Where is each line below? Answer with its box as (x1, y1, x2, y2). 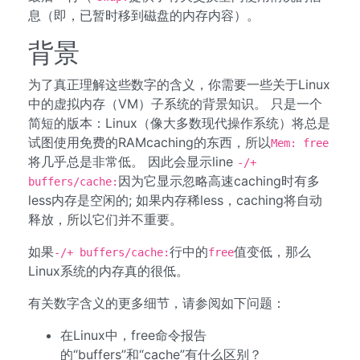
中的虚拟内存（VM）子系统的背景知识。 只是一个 (28, 96, 322, 112)
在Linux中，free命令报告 (60, 327, 207, 343)
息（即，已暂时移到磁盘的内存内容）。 (28, 7, 260, 23)
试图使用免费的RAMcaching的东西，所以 (28, 134, 271, 150)
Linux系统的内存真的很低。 (28, 263, 189, 279)
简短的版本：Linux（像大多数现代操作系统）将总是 (28, 115, 330, 131)
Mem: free (271, 137, 329, 149)
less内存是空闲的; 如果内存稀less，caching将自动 (28, 192, 322, 208)
